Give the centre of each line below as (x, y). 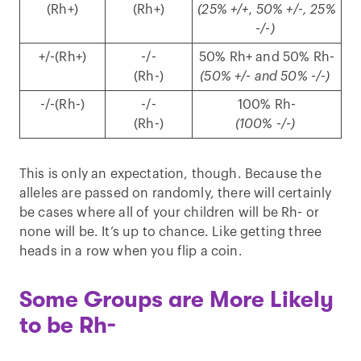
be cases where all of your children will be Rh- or (170, 213)
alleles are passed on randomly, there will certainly (176, 193)
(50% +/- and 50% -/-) (267, 77)
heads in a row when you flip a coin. (131, 251)
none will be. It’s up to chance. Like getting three (171, 232)
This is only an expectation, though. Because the (170, 174)
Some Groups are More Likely (176, 300)
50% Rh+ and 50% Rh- (267, 57)
